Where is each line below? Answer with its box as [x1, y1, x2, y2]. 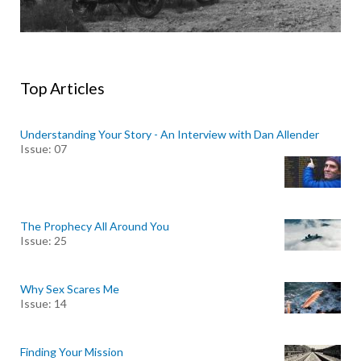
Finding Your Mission [20, 344, 123, 359]
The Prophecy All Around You [20, 218, 169, 233]
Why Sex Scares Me [20, 281, 119, 296]
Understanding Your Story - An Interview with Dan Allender [20, 127, 319, 141]
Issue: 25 [20, 233, 67, 247]
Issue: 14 [20, 296, 67, 310]
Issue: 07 [20, 141, 67, 156]
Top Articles [20, 78, 105, 98]
